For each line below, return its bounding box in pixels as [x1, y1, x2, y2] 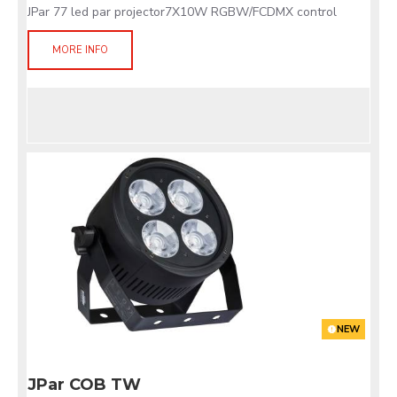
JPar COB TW [27, 375, 141, 394]
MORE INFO [47, 43, 113, 57]
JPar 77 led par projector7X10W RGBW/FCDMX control [27, 4, 337, 20]
